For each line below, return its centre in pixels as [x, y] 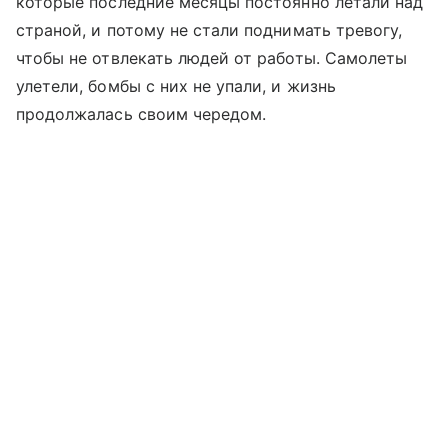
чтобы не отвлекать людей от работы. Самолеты [212, 58]
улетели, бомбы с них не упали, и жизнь [176, 86]
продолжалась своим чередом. [141, 114]
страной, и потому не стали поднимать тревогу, [209, 30]
